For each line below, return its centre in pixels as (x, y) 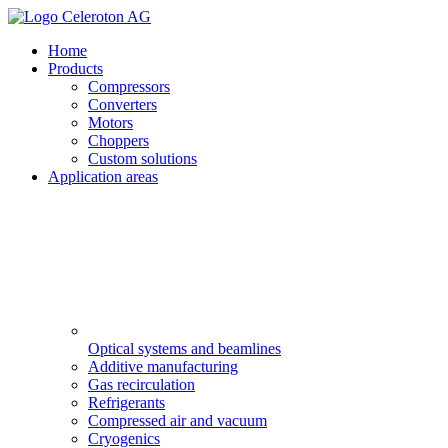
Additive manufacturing (163, 366)
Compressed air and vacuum (177, 420)
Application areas (103, 176)
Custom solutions (142, 158)
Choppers (118, 140)
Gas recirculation (141, 384)
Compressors (129, 86)
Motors (110, 122)
